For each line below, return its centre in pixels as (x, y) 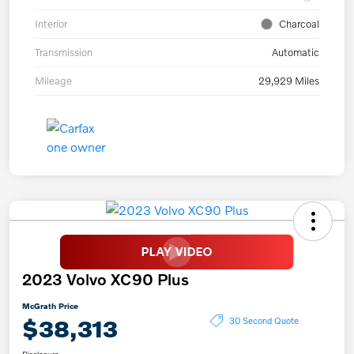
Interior (51, 23)
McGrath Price (50, 305)
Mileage (53, 80)
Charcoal (299, 23)
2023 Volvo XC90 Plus (105, 279)
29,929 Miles (289, 80)
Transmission (64, 52)
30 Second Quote (264, 320)
